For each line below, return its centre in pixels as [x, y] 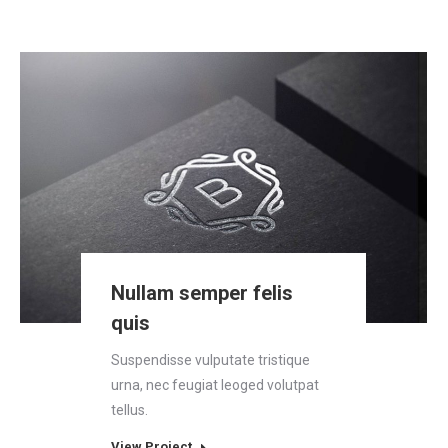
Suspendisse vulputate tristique [211, 360]
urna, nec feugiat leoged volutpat [215, 385]
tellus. [130, 410]
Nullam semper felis [202, 293]
